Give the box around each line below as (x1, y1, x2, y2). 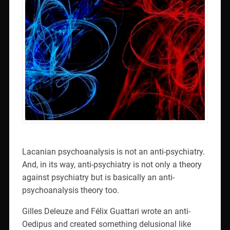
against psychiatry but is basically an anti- (22, 172, 175, 182)
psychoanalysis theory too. (22, 185, 119, 195)
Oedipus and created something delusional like (22, 219, 191, 229)
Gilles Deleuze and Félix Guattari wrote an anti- (22, 206, 190, 216)
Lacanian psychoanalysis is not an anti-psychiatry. (22, 146, 205, 157)
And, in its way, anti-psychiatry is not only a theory (22, 159, 202, 169)
